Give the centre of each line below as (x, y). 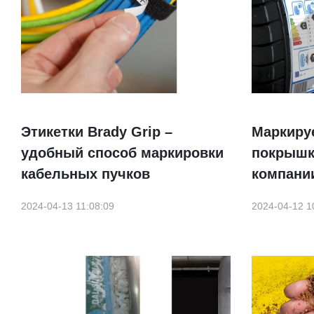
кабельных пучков (86, 174)
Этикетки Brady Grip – (97, 132)
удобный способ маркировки (122, 153)
